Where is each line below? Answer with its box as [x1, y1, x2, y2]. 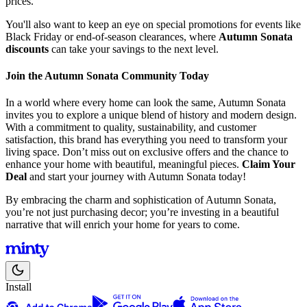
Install [5, 281, 32, 293]
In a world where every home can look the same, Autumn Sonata [5, 97, 286, 109]
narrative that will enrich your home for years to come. [5, 219, 240, 231]
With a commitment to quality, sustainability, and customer [5, 121, 256, 134]
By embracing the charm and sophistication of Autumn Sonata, [5, 194, 276, 206]
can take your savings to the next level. [49, 42, 219, 55]
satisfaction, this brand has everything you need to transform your [5, 134, 287, 146]
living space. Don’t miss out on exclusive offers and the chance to [5, 146, 288, 158]
